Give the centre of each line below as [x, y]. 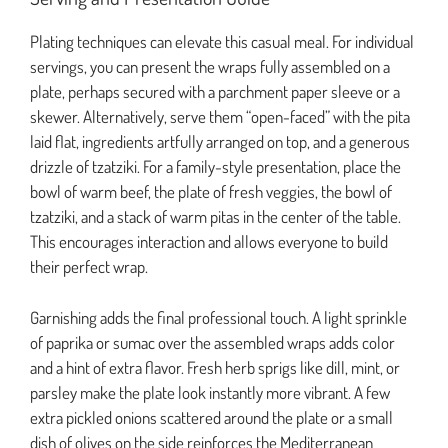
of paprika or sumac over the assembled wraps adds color [212, 342]
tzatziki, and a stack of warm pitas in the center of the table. [215, 217]
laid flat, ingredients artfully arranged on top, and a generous [220, 142]
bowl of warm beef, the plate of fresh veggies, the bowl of [211, 192]
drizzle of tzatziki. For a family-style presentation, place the [215, 167]
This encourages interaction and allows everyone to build [209, 242]
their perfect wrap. [89, 267]
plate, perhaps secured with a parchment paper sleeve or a [215, 92]
